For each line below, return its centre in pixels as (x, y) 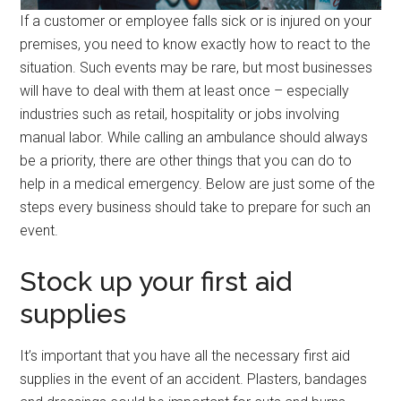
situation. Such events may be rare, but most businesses (196, 68)
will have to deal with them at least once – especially (185, 91)
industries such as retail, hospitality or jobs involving (180, 114)
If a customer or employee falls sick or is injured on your (196, 21)
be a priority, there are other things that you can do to (186, 161)
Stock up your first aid (156, 282)
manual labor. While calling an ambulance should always (194, 137)
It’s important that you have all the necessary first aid (185, 356)
